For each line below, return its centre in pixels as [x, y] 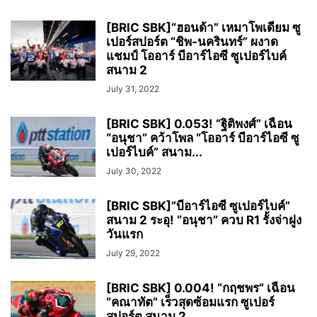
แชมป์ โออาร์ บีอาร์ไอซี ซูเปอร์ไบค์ [196, 56]
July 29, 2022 [133, 253]
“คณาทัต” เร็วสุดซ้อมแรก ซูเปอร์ [190, 302]
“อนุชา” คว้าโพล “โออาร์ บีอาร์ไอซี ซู [203, 138]
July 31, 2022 [133, 88]
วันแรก [125, 234]
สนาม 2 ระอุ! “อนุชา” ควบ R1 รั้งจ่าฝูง [204, 220]
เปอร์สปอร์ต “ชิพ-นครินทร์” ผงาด [192, 41]
